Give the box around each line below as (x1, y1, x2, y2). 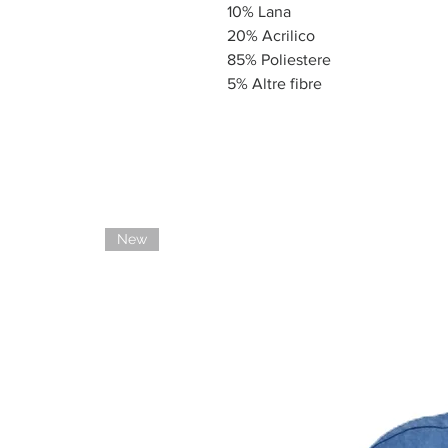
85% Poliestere (227, 50, 331, 68)
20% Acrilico (227, 26, 315, 44)
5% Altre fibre (227, 74, 322, 92)
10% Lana (227, 2, 291, 20)
